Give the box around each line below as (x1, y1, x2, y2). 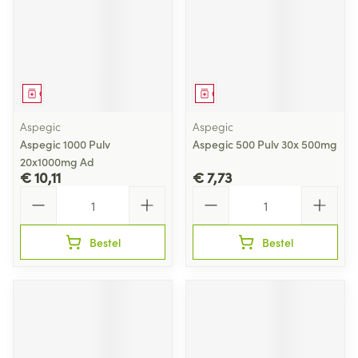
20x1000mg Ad (20, 153, 94, 169)
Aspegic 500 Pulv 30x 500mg (193, 136, 337, 152)
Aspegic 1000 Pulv (20, 136, 110, 152)
